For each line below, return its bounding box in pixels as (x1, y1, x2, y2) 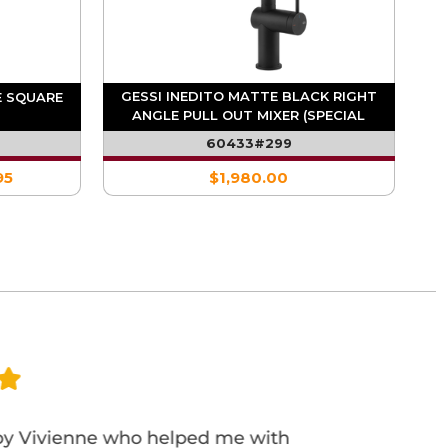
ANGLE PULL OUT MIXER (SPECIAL (132, 107, 366, 124)
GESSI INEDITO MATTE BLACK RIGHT (120, 88, 377, 105)
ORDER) (222, 126, 276, 143)
